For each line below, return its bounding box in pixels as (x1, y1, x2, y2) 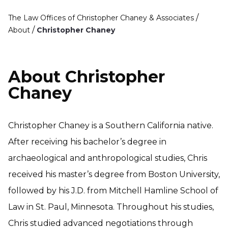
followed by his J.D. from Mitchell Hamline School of (8, 186, 218, 196)
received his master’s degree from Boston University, (8, 169, 220, 180)
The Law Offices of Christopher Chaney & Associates (8, 13, 194, 23)
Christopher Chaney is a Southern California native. (8, 121, 213, 131)
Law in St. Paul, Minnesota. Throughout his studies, (8, 202, 214, 212)
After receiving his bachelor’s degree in (8, 137, 166, 147)
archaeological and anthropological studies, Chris (8, 153, 207, 163)
